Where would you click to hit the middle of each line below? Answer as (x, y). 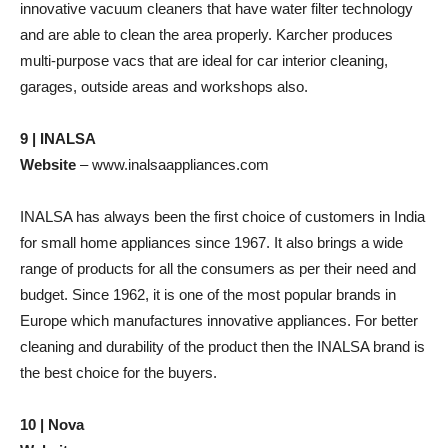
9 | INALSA (58, 138)
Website (48, 164)
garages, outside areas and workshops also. (164, 86)
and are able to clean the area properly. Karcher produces (206, 34)
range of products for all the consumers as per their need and (218, 268)
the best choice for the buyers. (118, 372)
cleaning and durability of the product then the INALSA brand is (222, 346)
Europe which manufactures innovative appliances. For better (219, 320)
